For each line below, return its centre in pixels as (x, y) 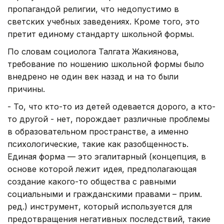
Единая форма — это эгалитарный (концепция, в (107, 156)
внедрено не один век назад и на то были (93, 76)
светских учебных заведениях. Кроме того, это (103, 21)
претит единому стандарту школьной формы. (101, 34)
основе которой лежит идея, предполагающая (102, 169)
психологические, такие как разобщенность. (98, 144)
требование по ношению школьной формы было (106, 64)
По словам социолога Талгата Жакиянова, (93, 51)
